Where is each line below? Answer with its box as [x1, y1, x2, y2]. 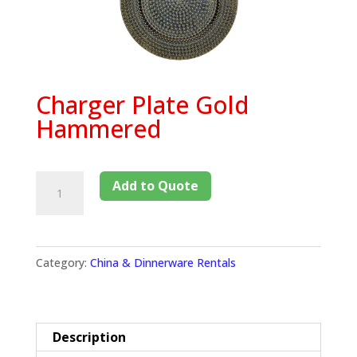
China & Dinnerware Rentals [89, 254, 236, 270]
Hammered [35, 112, 162, 145]
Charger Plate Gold [35, 88, 249, 121]
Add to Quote [112, 176, 198, 194]
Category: [35, 254, 90, 270]
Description [52, 328, 126, 346]
